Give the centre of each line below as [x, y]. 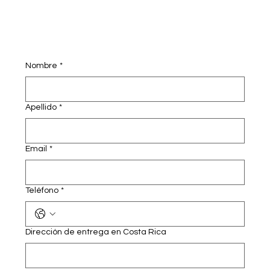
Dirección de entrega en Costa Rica [96, 232]
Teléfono [42, 190]
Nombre [42, 65]
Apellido [41, 107]
